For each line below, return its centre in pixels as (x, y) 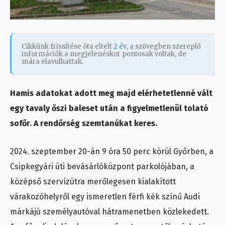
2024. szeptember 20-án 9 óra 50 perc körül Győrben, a (112, 152)
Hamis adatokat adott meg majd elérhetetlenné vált (111, 93)
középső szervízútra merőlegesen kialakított (93, 182)
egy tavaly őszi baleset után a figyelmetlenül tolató (109, 108)
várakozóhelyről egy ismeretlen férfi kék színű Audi (105, 197)
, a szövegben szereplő (164, 47)
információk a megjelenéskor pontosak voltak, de (104, 54)
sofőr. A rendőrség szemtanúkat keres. (85, 124)
